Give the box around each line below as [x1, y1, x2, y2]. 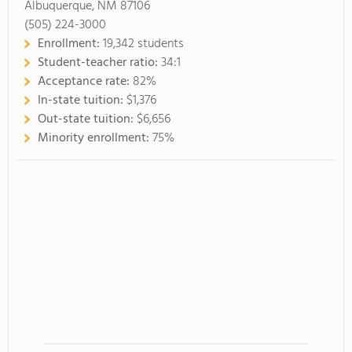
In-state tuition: [38, 90, 126, 111]
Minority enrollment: [38, 128, 152, 148]
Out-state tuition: [38, 109, 137, 130]
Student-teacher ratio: [38, 53, 161, 73]
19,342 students [103, 34, 184, 54]
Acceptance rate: [38, 71, 133, 92]
